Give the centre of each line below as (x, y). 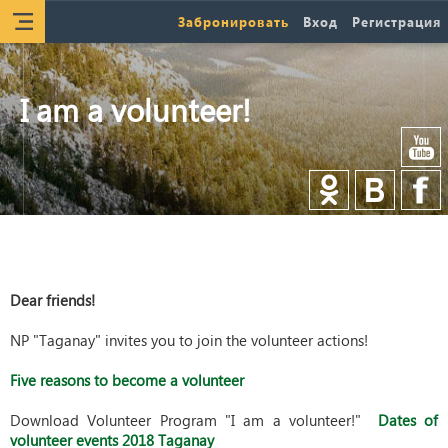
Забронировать (233, 21)
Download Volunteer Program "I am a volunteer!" (194, 420)
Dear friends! (52, 300)
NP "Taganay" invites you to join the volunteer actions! (189, 340)
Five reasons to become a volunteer (127, 380)
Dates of (408, 420)
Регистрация (396, 21)
